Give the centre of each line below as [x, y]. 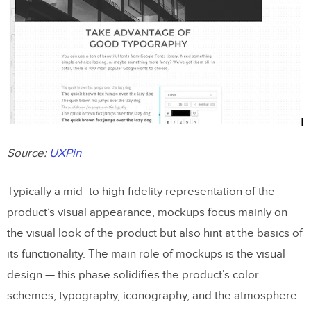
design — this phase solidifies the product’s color [133, 275]
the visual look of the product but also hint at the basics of [155, 233]
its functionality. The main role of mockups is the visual [146, 254]
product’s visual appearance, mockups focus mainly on [147, 212]
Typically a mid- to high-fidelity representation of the [141, 191]
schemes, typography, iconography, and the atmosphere [152, 295]
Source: [27, 153]
